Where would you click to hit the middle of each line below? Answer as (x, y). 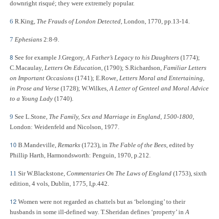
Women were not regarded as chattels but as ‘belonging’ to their (102, 202)
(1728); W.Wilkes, (84, 88)
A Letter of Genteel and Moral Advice (159, 88)
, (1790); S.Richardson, (132, 68)
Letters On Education (73, 68)
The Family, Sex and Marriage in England (105, 117)
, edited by (180, 145)
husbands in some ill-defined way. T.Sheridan (69, 212)
